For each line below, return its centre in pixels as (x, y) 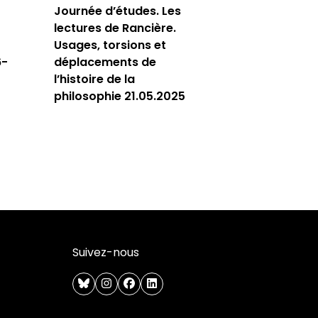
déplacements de (105, 62)
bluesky (110, 283)
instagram (139, 283)
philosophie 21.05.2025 (120, 96)
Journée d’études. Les (117, 11)
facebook (161, 283)
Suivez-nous (106, 252)
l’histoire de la (94, 79)
